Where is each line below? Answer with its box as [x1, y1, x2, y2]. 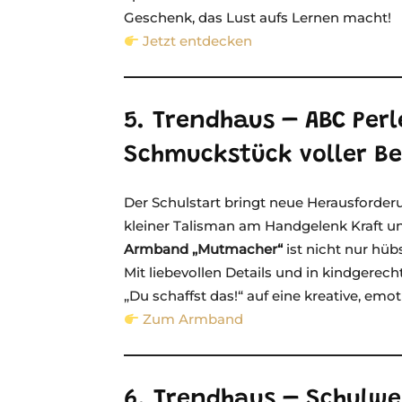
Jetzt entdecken [143, 32, 253, 50]
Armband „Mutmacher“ [124, 240, 283, 258]
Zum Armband [143, 310, 244, 328]
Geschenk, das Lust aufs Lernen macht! [124, 9, 391, 27]
